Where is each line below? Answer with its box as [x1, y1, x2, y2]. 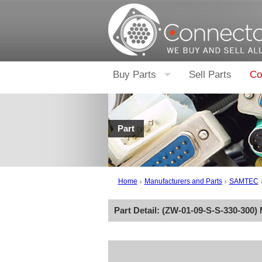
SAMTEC [229, 177, 258, 185]
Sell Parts [188, 69, 232, 80]
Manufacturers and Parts [144, 177, 222, 185]
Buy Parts [112, 69, 156, 80]
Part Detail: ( [113, 205, 165, 215]
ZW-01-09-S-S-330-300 [164, 205, 254, 215]
